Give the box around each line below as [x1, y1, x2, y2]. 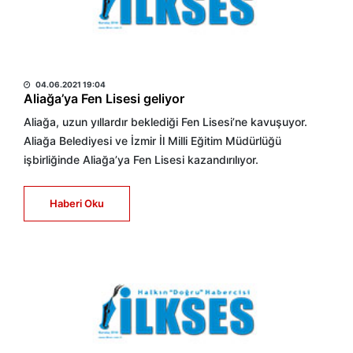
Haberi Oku [50, 197, 104, 210]
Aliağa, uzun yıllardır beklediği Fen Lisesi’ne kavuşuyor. [24, 115, 307, 128]
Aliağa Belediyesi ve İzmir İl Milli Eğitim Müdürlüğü [24, 134, 281, 147]
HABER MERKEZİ [24, 58, 123, 73]
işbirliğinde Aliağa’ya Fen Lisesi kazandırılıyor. [24, 153, 258, 166]
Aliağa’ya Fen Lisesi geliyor [24, 91, 184, 106]
